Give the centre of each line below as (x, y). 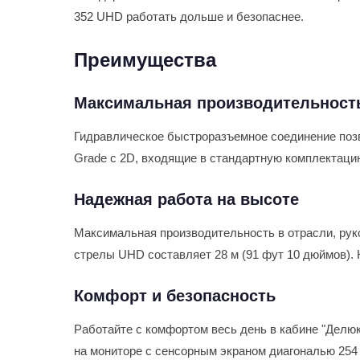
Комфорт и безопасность (175, 296)
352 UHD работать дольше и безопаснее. (189, 16)
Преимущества (145, 60)
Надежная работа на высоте (186, 199)
